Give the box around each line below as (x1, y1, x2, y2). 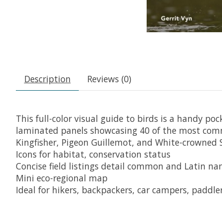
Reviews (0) (87, 73, 131, 85)
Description (24, 73, 71, 85)
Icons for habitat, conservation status (16, 148, 170, 161)
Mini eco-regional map (16, 172, 108, 184)
